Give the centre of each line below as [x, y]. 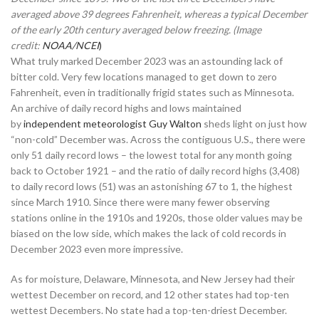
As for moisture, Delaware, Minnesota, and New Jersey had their [153, 279]
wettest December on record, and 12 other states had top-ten [150, 295]
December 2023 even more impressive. [97, 249]
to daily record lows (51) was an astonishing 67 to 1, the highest [152, 187]
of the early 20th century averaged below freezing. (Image [136, 30]
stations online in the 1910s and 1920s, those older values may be [157, 218]
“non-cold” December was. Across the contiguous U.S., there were [158, 140]
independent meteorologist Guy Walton [113, 124]
